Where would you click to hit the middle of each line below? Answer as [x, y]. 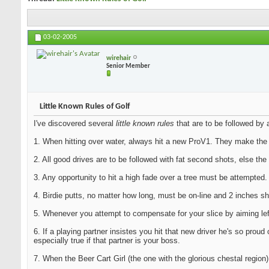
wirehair [119, 58]
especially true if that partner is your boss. [107, 241]
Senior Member [128, 66]
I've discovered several [75, 124]
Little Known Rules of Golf [85, 107]
